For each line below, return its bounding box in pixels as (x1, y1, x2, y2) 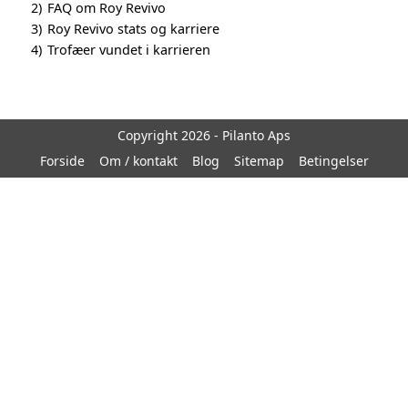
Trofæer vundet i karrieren (47, 41, 210, 58)
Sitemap (233, 152, 284, 169)
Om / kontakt (98, 152, 178, 169)
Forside (39, 152, 85, 169)
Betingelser (298, 152, 369, 169)
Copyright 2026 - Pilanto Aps (117, 127, 291, 144)
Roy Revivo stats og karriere (47, 20, 219, 37)
